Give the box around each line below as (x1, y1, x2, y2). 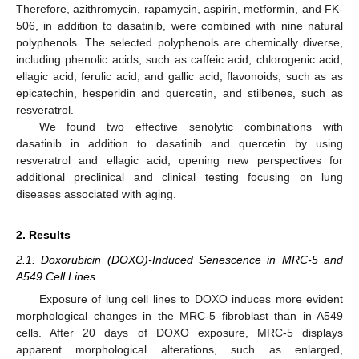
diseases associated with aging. (16, 187, 176, 200)
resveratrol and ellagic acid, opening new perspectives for (16, 153, 343, 167)
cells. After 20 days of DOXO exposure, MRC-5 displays (16, 326, 343, 339)
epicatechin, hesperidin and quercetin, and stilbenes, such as (16, 86, 343, 99)
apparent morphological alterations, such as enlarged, (16, 343, 343, 356)
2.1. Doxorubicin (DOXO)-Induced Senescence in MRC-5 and (16, 252, 343, 266)
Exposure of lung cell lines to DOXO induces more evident (38, 292, 343, 305)
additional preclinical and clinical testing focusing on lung (16, 170, 343, 184)
